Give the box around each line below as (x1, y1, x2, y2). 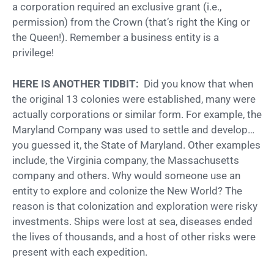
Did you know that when (144, 77, 253, 90)
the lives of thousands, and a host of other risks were (12, 230, 256, 243)
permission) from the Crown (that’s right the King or (12, 16, 250, 29)
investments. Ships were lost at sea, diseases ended (12, 215, 253, 228)
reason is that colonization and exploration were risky (12, 199, 257, 212)
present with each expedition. (12, 245, 147, 258)
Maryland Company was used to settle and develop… (12, 123, 254, 136)
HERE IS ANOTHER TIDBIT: (12, 77, 144, 90)
